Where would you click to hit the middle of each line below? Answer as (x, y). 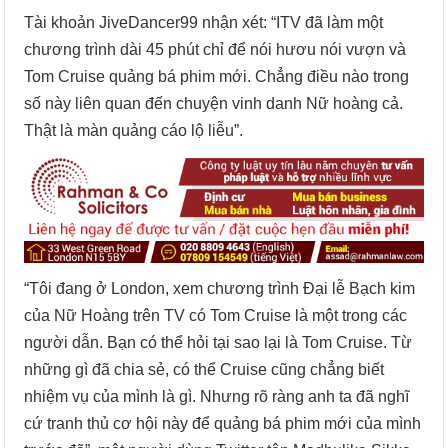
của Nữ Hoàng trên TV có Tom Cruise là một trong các (216, 315)
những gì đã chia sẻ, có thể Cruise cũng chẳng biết (204, 369)
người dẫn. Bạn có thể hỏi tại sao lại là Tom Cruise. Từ (218, 342)
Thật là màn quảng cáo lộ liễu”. (134, 130)
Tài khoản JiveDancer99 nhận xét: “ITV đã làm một (204, 22)
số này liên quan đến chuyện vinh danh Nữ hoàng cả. (214, 103)
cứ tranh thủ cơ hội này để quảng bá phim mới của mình (223, 423)
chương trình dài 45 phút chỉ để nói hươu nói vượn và (215, 49)
